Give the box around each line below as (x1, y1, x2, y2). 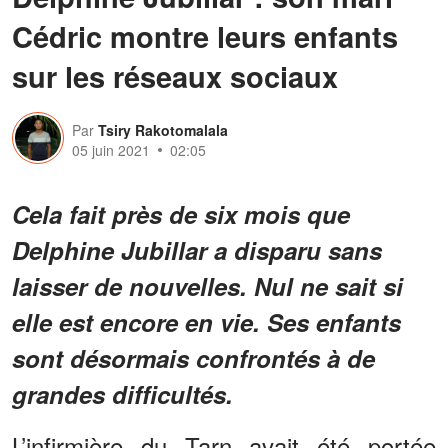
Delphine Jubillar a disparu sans (12, 232, 382, 267)
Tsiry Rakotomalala (98, 119, 228, 140)
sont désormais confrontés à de (12, 340, 375, 375)
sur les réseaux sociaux (12, 54, 338, 97)
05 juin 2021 (72, 139, 150, 160)
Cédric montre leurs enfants (12, 14, 398, 57)
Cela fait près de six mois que (12, 196, 350, 231)
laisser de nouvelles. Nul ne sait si (12, 268, 403, 303)
